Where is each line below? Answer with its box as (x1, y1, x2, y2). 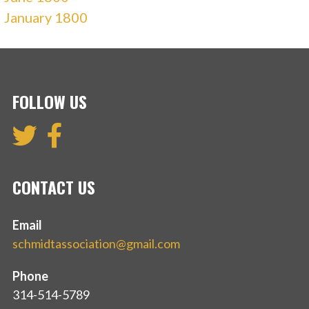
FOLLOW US (12, 88, 87, 114)
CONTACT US (12, 175, 95, 200)
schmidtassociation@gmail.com (12, 236, 180, 252)
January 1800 (4, 8, 88, 26)
